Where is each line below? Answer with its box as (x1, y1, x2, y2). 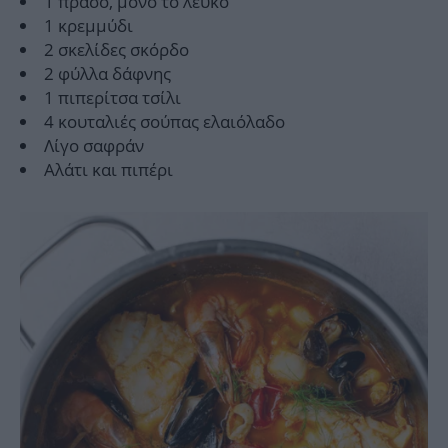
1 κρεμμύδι (44, 14, 133, 38)
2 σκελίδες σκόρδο (44, 38, 189, 62)
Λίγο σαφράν (44, 134, 144, 158)
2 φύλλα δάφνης (44, 62, 171, 86)
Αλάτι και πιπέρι (44, 158, 173, 182)
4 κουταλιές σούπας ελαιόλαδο (44, 110, 285, 134)
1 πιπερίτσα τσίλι (44, 86, 181, 110)
